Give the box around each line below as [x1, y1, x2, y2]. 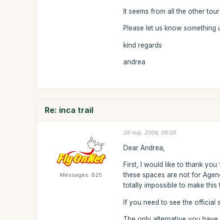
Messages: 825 [60, 171, 103, 178]
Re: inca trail [45, 105, 94, 115]
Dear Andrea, [123, 143, 165, 152]
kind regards [123, 41, 163, 49]
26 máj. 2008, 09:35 [123, 129, 176, 136]
